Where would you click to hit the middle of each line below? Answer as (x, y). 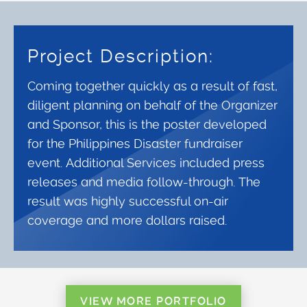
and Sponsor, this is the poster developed (147, 124)
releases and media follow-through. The (144, 182)
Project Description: (121, 56)
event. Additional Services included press (146, 163)
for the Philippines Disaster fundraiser (135, 144)
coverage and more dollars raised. (127, 220)
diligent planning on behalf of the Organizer (152, 105)
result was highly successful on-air (128, 201)
